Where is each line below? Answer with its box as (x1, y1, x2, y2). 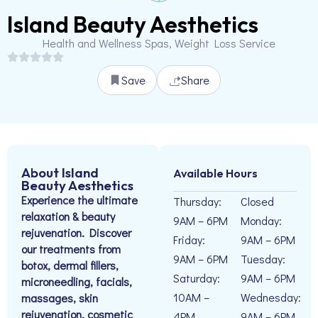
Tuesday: (241, 251, 285, 266)
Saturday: (173, 270, 220, 285)
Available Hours (173, 166, 258, 180)
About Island (21, 164, 99, 181)
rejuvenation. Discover (21, 225, 131, 240)
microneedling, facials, (21, 274, 132, 289)
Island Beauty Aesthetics (7, 10, 258, 38)
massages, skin (21, 290, 98, 305)
